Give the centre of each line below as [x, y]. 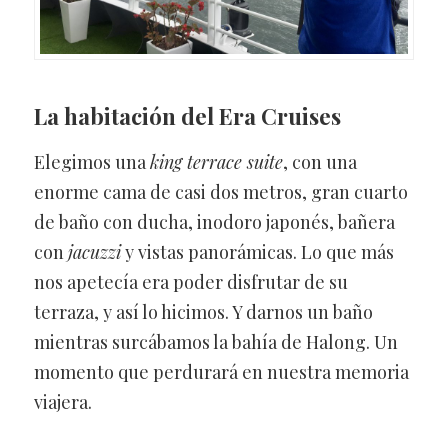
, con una [319, 161]
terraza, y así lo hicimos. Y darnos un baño [203, 311]
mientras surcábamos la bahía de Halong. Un [215, 341]
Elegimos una [91, 161]
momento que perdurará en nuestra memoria [221, 371]
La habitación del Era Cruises [187, 115]
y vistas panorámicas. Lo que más [257, 251]
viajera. [62, 401]
